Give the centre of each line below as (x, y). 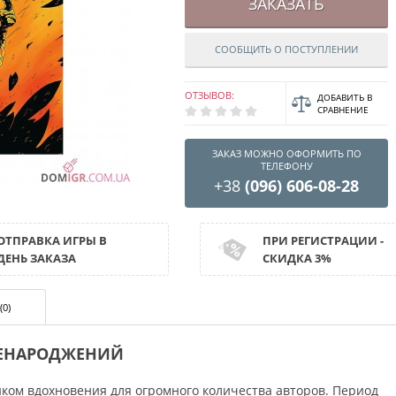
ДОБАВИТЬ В (345, 97)
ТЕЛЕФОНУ (286, 166)
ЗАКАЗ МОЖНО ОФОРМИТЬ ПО (286, 153)
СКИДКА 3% (297, 258)
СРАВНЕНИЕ (343, 110)
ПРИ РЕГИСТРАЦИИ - (323, 240)
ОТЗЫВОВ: (209, 95)
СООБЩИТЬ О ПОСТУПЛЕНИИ (286, 49)
